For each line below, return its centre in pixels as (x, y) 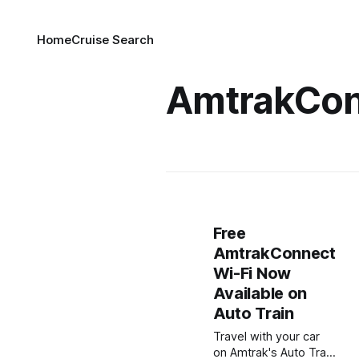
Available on (260, 293)
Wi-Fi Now (252, 273)
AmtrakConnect (274, 253)
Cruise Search (112, 40)
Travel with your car (266, 337)
